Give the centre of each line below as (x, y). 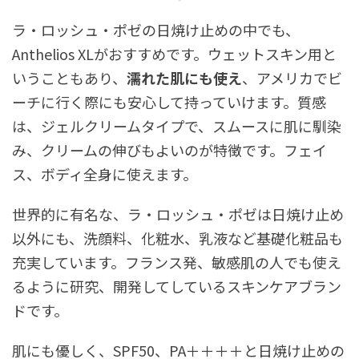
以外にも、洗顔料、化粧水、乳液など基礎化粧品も (177, 238)
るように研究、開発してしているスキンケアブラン (177, 286)
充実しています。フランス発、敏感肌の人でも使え (177, 262)
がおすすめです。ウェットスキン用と (215, 53)
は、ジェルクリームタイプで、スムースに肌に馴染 (177, 125)
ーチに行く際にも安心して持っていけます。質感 (169, 101)
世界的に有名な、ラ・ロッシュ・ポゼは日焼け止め (178, 214)
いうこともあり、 (69, 77)
